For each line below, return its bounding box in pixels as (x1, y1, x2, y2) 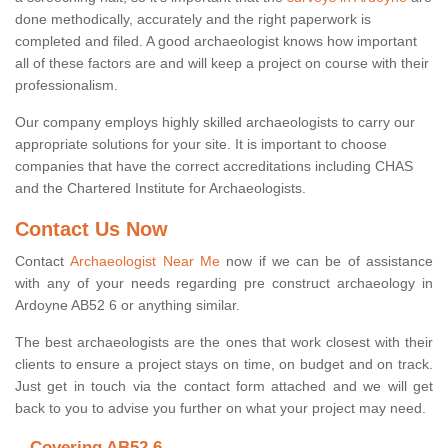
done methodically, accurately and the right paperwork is (15, 11, 371, 28)
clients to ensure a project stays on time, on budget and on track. (15, 356, 433, 373)
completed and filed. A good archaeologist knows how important (15, 33, 417, 50)
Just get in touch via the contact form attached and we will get (15, 378, 433, 395)
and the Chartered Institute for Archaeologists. (15, 180, 306, 197)
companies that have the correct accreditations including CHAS (15, 158, 413, 175)
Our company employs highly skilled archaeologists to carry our (15, 114, 415, 131)
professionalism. (15, 77, 118, 94)
